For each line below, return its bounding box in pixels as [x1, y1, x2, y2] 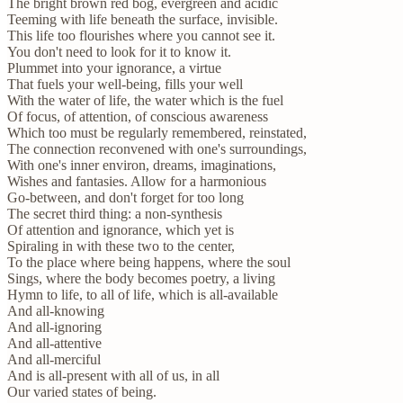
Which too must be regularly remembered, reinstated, [7, 124, 307, 140]
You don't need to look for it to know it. [7, 43, 231, 59]
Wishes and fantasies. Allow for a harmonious [7, 173, 266, 189]
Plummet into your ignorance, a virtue [7, 59, 221, 76]
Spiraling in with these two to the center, [7, 237, 235, 254]
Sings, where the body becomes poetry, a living [7, 270, 275, 286]
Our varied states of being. [7, 383, 157, 399]
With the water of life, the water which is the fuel [7, 92, 283, 108]
